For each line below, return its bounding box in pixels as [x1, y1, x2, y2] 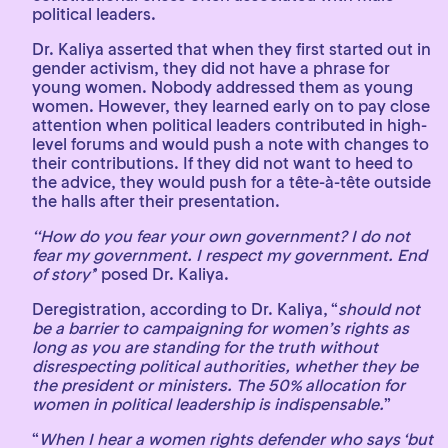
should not [338, 298, 420, 319]
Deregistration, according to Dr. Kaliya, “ [32, 298, 338, 319]
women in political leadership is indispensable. [32, 393, 384, 414]
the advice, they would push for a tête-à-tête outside [32, 171, 431, 192]
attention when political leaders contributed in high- [32, 114, 427, 135]
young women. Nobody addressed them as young [32, 76, 413, 97]
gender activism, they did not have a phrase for [32, 57, 390, 78]
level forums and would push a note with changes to [32, 133, 429, 154]
